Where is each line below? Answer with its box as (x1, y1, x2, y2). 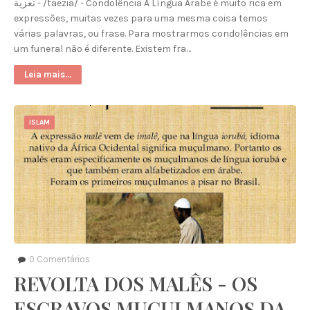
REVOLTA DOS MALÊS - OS (14, 271, 257, 296)
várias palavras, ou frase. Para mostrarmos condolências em (14, 28, 289, 39)
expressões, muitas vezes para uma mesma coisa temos (14, 12, 268, 24)
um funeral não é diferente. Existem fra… (14, 43, 191, 55)
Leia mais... (24, 69, 71, 80)
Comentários (35, 254, 90, 264)
